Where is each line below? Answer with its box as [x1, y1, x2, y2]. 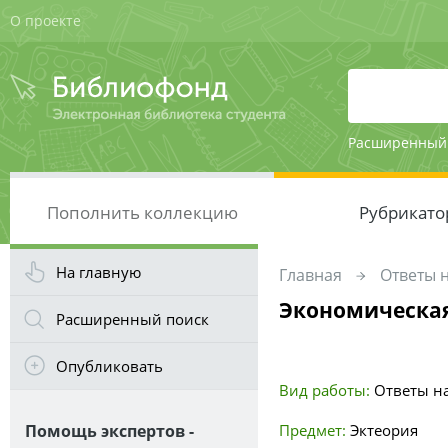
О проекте [10, 11, 81, 30]
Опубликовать [56, 356, 163, 376]
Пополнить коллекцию [46, 201, 238, 224]
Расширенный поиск [56, 309, 209, 329]
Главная [279, 264, 342, 286]
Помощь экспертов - [25, 420, 194, 442]
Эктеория [350, 420, 418, 440]
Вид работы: [279, 380, 370, 400]
